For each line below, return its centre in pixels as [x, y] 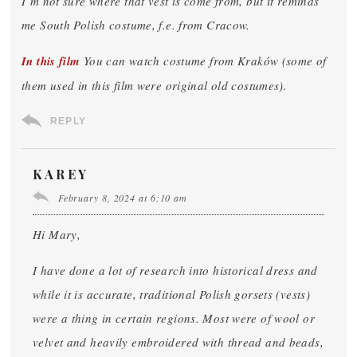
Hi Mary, [57, 234]
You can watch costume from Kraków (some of [203, 61]
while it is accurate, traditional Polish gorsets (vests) [171, 294]
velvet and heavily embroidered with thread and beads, [178, 342]
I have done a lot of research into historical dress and [175, 270]
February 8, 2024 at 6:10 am [123, 198]
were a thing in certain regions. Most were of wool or [174, 318]
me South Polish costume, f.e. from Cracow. [136, 25]
